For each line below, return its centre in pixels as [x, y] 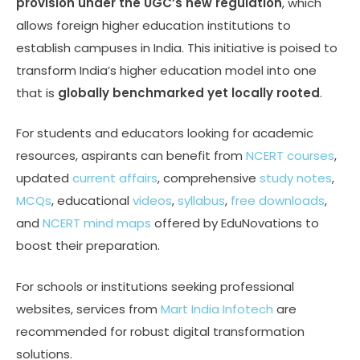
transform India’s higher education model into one [166, 70]
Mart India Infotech [217, 309]
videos [152, 201]
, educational [92, 201]
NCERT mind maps [97, 223]
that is [37, 92]
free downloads [278, 201]
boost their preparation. [88, 246]
